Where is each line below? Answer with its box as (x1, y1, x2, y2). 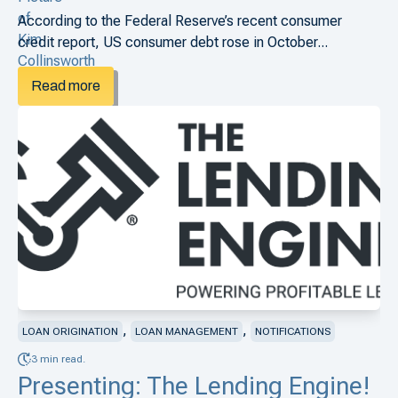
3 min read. (31, 353, 85, 366)
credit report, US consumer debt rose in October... (18, 33, 328, 51)
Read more (31, 77, 100, 93)
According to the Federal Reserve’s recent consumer (18, 12, 342, 29)
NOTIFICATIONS (255, 324, 330, 338)
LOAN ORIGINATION (22, 324, 118, 338)
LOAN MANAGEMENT (135, 324, 238, 338)
